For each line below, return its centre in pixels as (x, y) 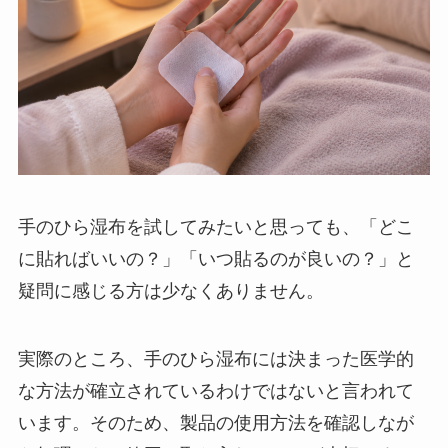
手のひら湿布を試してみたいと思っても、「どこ (215, 227)
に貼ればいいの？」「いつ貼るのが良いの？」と (215, 259)
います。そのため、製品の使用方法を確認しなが (215, 422)
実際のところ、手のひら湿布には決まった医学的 (215, 358)
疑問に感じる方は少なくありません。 (170, 291)
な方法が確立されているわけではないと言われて (215, 390)
